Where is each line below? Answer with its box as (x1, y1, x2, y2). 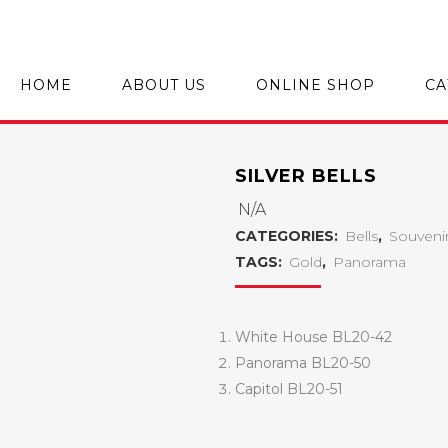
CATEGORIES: (234, 227, 342, 245)
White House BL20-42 (234, 328, 392, 346)
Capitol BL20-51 (234, 380, 343, 398)
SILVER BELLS (234, 165, 377, 187)
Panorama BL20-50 (234, 354, 371, 372)
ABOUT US (122, 76, 206, 94)
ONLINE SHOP (256, 76, 375, 94)
